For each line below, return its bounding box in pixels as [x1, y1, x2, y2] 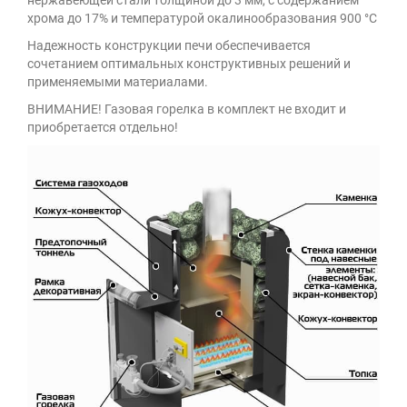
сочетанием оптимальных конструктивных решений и [27, 56, 351, 71]
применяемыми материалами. [27, 74, 208, 89]
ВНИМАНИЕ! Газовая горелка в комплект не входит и [27, 102, 346, 116]
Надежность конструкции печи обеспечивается [27, 38, 311, 53]
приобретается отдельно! [27, 120, 178, 134]
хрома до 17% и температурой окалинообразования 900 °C [27, 11, 377, 25]
